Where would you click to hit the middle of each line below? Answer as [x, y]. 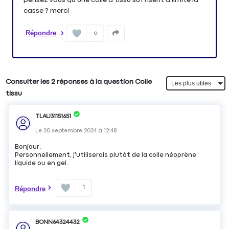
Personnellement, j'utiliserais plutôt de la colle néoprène [106, 155]
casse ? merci [46, 10]
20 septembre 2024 [70, 130]
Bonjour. [28, 147]
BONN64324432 [58, 222]
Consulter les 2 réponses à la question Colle [79, 82]
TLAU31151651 [53, 116]
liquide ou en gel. [42, 163]
